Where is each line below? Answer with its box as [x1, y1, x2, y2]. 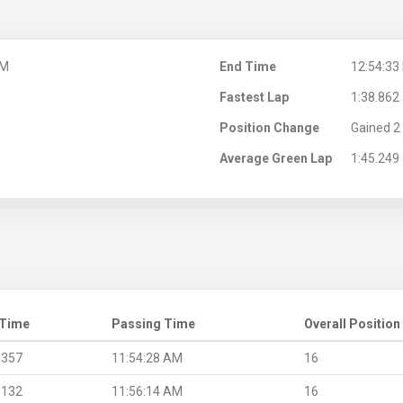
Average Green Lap [219, 151, 332, 166]
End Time [219, 59, 276, 75]
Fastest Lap [219, 90, 289, 105]
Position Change [219, 121, 319, 136]
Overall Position [304, 317, 400, 332]
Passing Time [112, 317, 195, 332]
